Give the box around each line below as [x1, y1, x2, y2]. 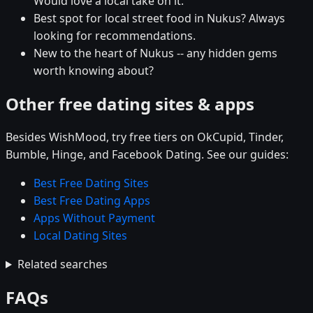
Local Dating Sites [34, 228, 127, 244]
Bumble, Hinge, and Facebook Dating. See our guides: [6, 147, 289, 163]
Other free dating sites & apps [6, 92, 254, 116]
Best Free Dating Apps [34, 193, 150, 209]
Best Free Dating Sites [34, 175, 149, 191]
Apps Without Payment [34, 210, 155, 226]
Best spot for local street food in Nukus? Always [34, 10, 285, 27]
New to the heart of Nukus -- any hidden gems [34, 45, 277, 61]
